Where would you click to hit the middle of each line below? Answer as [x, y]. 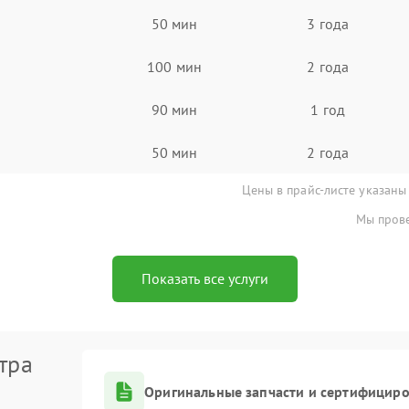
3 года [328, 23]
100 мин [174, 66]
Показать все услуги [204, 278]
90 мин [174, 109]
